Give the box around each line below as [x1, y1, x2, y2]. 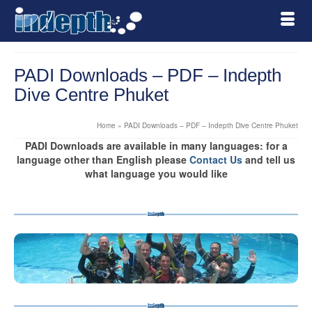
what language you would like [84, 166, 228, 180]
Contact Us [189, 153, 242, 166]
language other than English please [17, 153, 189, 166]
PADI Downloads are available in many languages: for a [24, 139, 288, 153]
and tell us [242, 153, 295, 166]
